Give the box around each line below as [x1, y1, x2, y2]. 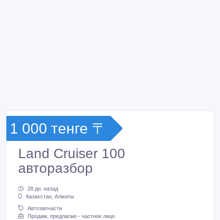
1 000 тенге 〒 [10, 120, 107, 137]
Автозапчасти [27, 205, 62, 212]
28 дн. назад [27, 186, 58, 192]
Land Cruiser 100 [18, 146, 125, 161]
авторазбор [18, 161, 93, 176]
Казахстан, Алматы [26, 193, 74, 200]
